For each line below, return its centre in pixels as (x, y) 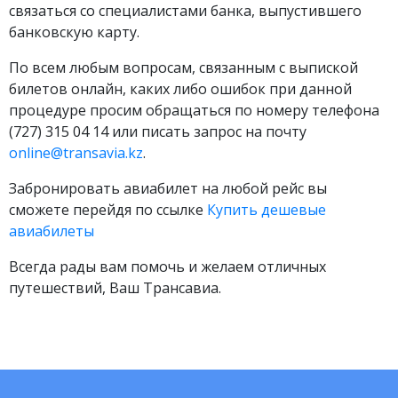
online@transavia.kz (76, 153)
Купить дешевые (267, 210)
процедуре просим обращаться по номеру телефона (194, 110)
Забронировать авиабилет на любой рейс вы (168, 188)
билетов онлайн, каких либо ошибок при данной (180, 89)
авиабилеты (52, 231)
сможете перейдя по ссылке (108, 210)
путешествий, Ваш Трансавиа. (115, 288)
